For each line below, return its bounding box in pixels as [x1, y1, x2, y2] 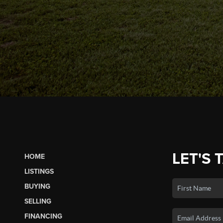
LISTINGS [24, 167, 54, 176]
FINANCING [24, 212, 62, 221]
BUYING [24, 182, 50, 191]
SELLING [24, 197, 51, 206]
